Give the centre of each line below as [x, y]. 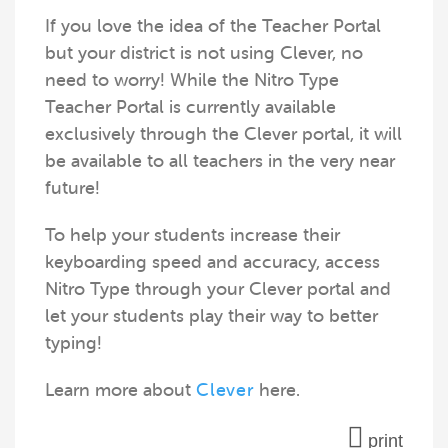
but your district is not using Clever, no [204, 53]
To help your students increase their [192, 235]
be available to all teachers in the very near [220, 161]
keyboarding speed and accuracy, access [212, 262]
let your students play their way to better [211, 316]
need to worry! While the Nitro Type [192, 80]
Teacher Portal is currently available [190, 107]
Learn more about [120, 390]
